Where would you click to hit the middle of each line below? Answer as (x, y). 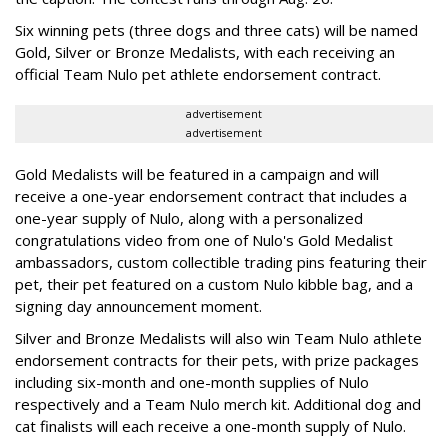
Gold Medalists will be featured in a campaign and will (197, 173)
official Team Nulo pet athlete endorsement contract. (198, 73)
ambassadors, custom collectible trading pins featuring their (221, 261)
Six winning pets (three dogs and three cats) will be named (216, 29)
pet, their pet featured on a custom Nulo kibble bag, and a (214, 283)
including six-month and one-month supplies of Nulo (192, 381)
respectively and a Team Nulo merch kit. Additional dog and (218, 403)
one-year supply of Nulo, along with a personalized (189, 217)
